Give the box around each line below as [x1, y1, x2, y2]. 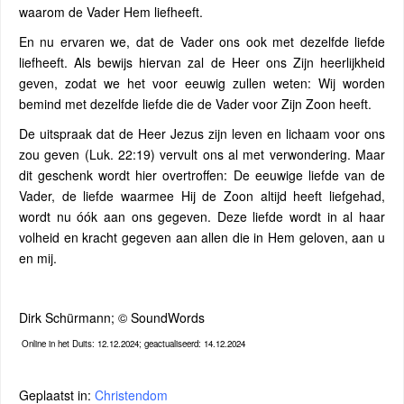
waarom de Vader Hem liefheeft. [19, 3, 203, 21]
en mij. [19, 249, 57, 267]
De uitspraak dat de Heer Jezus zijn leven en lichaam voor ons [19, 124, 385, 142]
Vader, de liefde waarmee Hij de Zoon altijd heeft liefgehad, [19, 187, 385, 205]
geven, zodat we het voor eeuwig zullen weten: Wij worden [19, 74, 385, 92]
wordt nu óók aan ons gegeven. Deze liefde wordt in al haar [19, 207, 385, 225]
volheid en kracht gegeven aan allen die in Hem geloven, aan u [19, 228, 385, 246]
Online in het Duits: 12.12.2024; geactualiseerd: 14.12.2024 [21, 337, 245, 351]
